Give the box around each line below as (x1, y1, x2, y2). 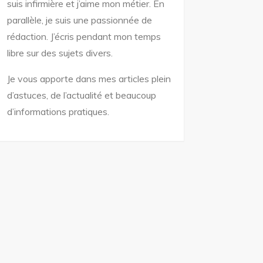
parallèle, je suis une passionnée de (7, 14, 153, 26)
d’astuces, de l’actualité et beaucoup (7, 89, 157, 101)
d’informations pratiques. (7, 105, 110, 117)
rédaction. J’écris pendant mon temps (7, 30, 161, 42)
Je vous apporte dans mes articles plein (7, 72, 171, 85)
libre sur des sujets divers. (7, 46, 113, 59)
